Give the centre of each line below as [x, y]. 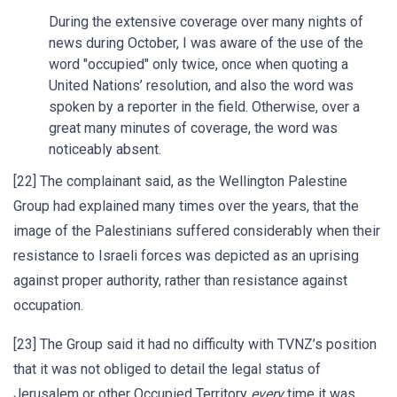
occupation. [48, 305]
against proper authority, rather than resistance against [180, 280]
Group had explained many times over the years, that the [186, 206]
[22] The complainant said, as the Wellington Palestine [180, 181]
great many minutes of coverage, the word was [193, 128]
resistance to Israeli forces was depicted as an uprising [186, 256]
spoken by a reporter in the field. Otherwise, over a [204, 107]
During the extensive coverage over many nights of [206, 22]
